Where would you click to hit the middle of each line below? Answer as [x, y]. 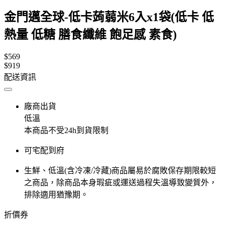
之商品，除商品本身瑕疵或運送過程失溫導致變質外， [121, 182]
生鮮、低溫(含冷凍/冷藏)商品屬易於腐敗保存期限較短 [120, 170]
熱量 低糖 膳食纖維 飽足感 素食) [90, 34]
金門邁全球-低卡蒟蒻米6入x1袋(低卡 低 [109, 17]
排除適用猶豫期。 [56, 194]
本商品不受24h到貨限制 [66, 130]
